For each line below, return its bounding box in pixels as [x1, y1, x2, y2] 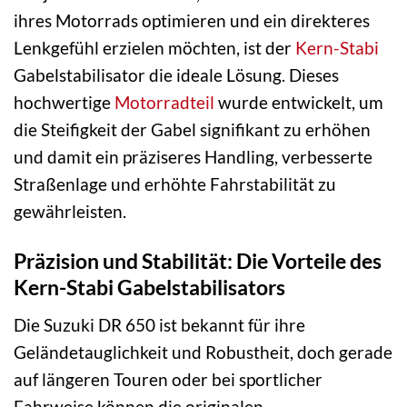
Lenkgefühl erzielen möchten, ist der [14, 37, 295, 59]
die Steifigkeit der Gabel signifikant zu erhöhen [14, 119, 371, 141]
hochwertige [14, 92, 114, 114]
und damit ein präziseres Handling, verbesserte [14, 146, 372, 168]
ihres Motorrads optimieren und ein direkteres [14, 10, 370, 32]
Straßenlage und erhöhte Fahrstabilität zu [14, 174, 336, 195]
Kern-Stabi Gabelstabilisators [14, 274, 285, 301]
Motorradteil [114, 92, 214, 114]
